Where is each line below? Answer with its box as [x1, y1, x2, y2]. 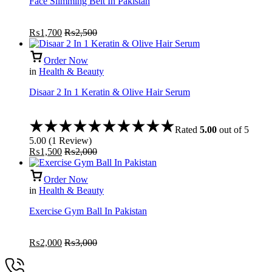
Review [56, 135, 89, 146]
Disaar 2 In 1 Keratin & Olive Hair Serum [29, 87, 190, 98]
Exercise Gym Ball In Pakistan [29, 206, 147, 217]
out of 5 [217, 124, 249, 135]
